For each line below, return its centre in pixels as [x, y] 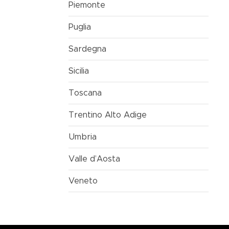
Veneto [83, 181]
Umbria [83, 137]
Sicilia [79, 71]
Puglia [80, 27]
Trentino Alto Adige [108, 115]
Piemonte [87, 5]
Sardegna [87, 49]
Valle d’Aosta [94, 159]
